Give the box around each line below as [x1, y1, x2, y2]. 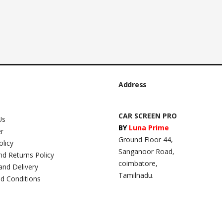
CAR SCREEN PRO [118, 111, 177, 120]
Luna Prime [129, 122, 169, 132]
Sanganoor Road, [118, 146, 174, 156]
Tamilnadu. [118, 170, 154, 180]
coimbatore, [118, 158, 158, 168]
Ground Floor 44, [118, 134, 173, 144]
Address [118, 79, 147, 89]
